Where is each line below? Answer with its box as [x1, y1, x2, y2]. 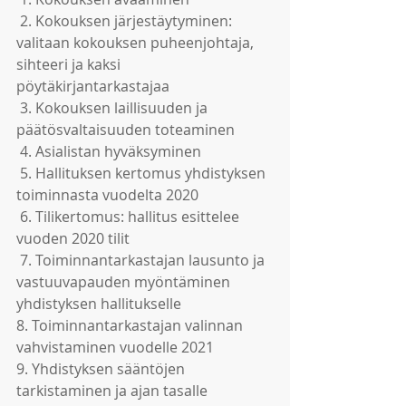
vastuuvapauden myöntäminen [16, 272, 234, 292]
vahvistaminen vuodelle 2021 [16, 337, 214, 357]
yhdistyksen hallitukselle [16, 294, 181, 314]
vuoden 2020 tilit [16, 228, 130, 248]
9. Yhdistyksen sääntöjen [16, 359, 188, 379]
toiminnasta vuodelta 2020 [16, 185, 198, 205]
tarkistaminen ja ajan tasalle [16, 381, 211, 401]
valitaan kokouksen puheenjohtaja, [16, 33, 257, 53]
